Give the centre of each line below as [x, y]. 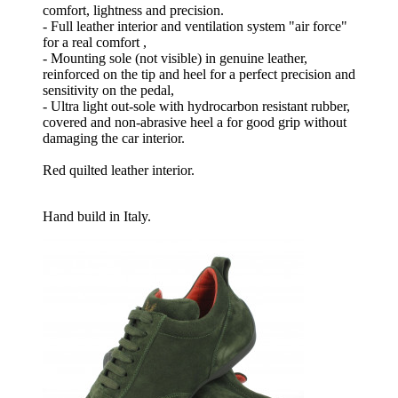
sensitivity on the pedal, [108, 91]
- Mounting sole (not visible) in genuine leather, [175, 59]
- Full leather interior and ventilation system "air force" [195, 27]
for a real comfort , [95, 43]
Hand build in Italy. [97, 217]
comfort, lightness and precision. [133, 11]
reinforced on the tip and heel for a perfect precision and [199, 75]
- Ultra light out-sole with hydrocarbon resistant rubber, [196, 107]
